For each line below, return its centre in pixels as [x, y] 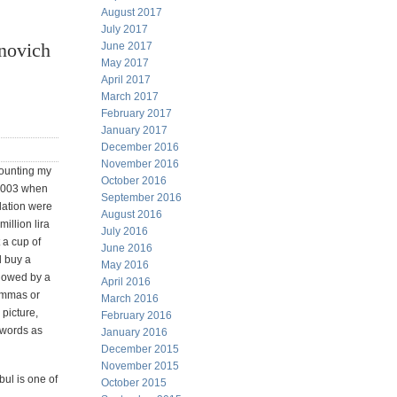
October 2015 [134, 383]
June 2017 [127, 46]
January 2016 [134, 332]
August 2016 [132, 214]
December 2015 [140, 349]
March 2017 [130, 97]
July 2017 [125, 29]
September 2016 [141, 198]
